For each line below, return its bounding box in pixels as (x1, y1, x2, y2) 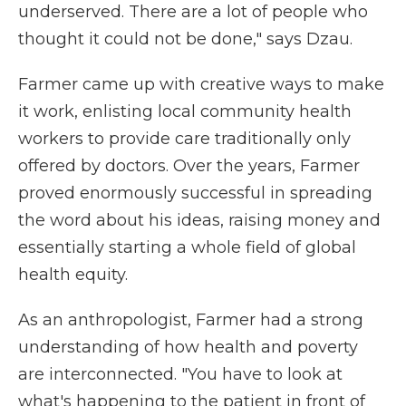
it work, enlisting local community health (18, 101, 352, 122)
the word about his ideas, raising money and (18, 210, 381, 231)
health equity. (18, 265, 128, 285)
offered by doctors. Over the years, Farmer (18, 156, 360, 177)
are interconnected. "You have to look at (18, 364, 343, 385)
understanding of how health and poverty (18, 337, 358, 358)
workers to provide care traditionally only (18, 129, 351, 150)
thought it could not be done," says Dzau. (18, 29, 353, 50)
